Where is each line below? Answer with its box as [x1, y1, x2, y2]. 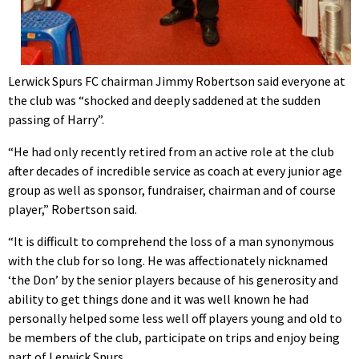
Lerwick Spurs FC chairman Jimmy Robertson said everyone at [8, 72, 345, 89]
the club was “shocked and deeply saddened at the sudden [8, 91, 321, 108]
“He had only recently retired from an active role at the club [8, 143, 334, 159]
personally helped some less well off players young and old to [8, 309, 342, 326]
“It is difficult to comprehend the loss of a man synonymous [8, 232, 334, 249]
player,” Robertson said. [8, 200, 137, 217]
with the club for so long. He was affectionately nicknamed [8, 252, 328, 268]
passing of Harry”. [8, 111, 104, 127]
